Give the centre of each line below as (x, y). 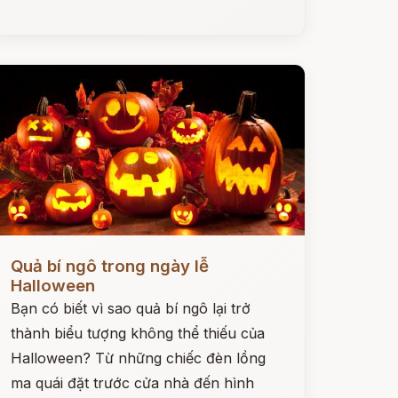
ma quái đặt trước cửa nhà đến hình (132, 383)
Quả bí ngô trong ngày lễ (109, 266)
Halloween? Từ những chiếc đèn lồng (138, 358)
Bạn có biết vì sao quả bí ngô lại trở (130, 308)
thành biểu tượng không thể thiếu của (137, 333)
